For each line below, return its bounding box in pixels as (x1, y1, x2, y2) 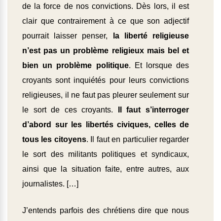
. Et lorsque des (128, 61, 189, 70)
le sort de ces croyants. (22, 106, 118, 114)
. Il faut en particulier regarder (86, 135, 189, 144)
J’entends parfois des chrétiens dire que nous (22, 206, 189, 215)
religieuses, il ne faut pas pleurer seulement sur (22, 91, 189, 100)
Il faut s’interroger (117, 106, 189, 114)
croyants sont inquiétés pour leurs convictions (22, 76, 189, 85)
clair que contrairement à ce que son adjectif (22, 17, 189, 26)
